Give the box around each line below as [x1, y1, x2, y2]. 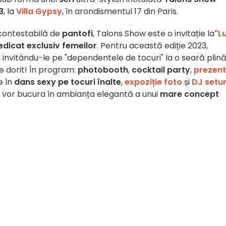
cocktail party [132, 64, 190, 76]
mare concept [160, 88, 219, 100]
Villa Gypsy [16, 6, 62, 17]
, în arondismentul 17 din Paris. [62, 6, 178, 17]
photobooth [78, 64, 128, 76]
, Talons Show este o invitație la [93, 28, 214, 39]
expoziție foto [125, 76, 182, 88]
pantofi [62, 28, 93, 39]
